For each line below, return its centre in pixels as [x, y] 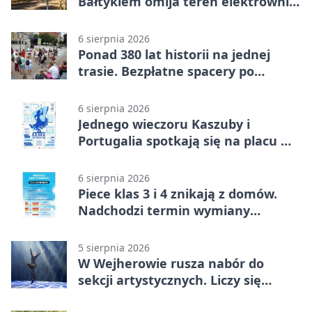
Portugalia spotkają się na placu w [185, 140]
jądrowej [105, 18]
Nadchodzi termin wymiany [164, 210]
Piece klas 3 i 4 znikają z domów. [178, 193]
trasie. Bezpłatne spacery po [166, 71]
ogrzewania [114, 227]
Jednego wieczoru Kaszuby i [164, 124]
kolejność [107, 296]
